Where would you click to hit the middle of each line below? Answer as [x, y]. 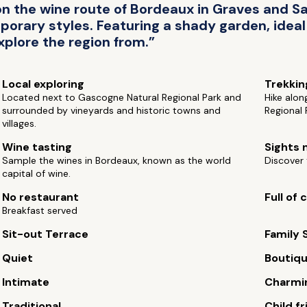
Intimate [26, 282]
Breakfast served [40, 210]
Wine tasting [37, 147]
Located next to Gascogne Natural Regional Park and [122, 97]
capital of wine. [37, 173]
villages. [20, 123]
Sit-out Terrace [46, 234]
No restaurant [41, 197]
